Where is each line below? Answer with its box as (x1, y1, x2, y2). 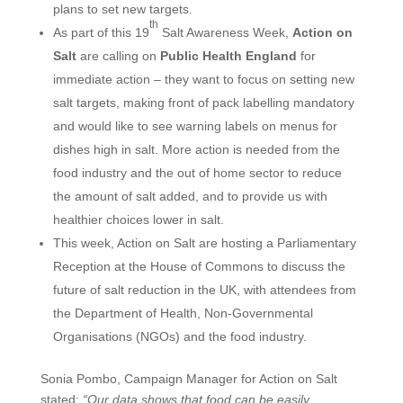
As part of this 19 (52, 25, 149, 40)
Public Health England (159, 49, 300, 63)
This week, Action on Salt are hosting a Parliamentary (52, 236, 356, 250)
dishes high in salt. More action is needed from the (52, 142, 340, 157)
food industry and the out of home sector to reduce (52, 166, 342, 180)
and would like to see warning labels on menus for (52, 119, 337, 133)
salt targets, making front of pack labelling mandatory (52, 95, 354, 110)
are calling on (76, 49, 160, 63)
